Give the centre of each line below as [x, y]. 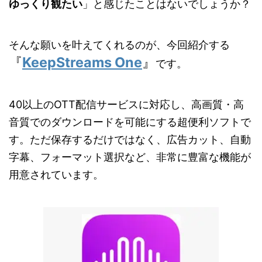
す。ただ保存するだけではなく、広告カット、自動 [130, 140]
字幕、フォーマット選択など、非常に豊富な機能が [130, 157]
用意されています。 [56, 175]
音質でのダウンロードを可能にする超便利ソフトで [130, 122]
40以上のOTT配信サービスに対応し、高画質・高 [126, 105]
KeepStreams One [82, 63]
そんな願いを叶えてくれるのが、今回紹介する [119, 45]
